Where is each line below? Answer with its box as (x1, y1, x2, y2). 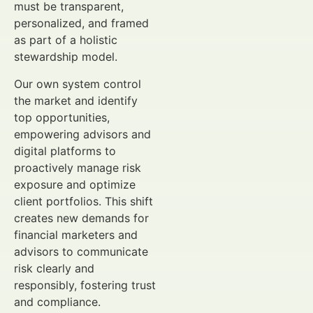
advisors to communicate (14, 244, 148, 259)
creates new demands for (14, 210, 149, 225)
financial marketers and (14, 227, 138, 242)
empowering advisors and (14, 126, 151, 141)
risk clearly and (14, 261, 94, 275)
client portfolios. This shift (14, 194, 153, 208)
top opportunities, (14, 110, 110, 124)
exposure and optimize (14, 177, 136, 191)
